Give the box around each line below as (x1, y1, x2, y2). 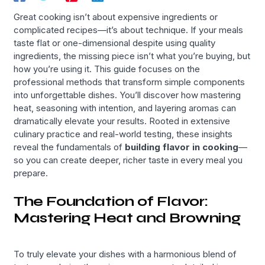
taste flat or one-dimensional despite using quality (14, 37, 216, 49)
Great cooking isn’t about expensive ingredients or (14, 11, 218, 23)
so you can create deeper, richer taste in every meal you (14, 154, 243, 166)
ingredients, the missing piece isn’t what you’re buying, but (14, 50, 251, 62)
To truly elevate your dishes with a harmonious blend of (14, 248, 237, 260)
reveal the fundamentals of (14, 141, 125, 153)
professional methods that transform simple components (14, 76, 245, 88)
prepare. (14, 167, 49, 179)
